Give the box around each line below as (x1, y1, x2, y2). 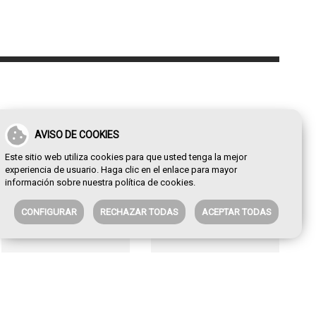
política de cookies (115, 177, 193, 188)
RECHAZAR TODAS (100, 207, 178, 217)
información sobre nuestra (5, 177, 115, 188)
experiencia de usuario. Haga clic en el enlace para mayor (5, 164, 237, 175)
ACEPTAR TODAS (202, 207, 272, 217)
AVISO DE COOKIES (35, 129, 119, 140)
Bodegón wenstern (158, 253, 251, 267)
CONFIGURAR (21, 207, 77, 217)
